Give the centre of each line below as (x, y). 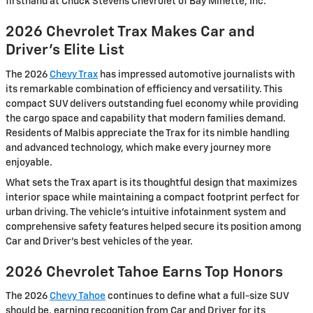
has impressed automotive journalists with (196, 74)
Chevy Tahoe (78, 296)
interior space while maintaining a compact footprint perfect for (153, 197)
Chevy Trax (74, 74)
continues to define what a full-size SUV (197, 296)
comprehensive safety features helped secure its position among (153, 227)
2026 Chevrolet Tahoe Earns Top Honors (144, 272)
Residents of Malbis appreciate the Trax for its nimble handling (147, 133)
